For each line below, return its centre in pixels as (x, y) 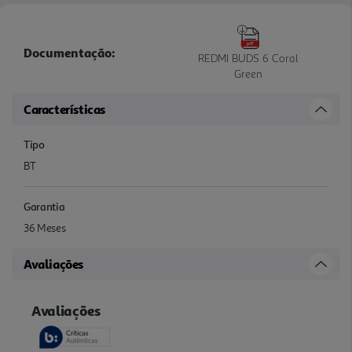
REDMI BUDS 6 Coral (248, 57)
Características (64, 109)
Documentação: (70, 52)
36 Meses (45, 228)
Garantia (44, 206)
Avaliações (53, 264)
